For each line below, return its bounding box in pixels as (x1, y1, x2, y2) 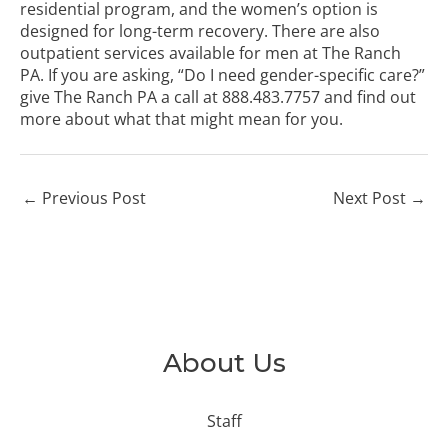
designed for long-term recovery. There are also (20, 19, 380, 42)
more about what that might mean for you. (20, 107, 343, 130)
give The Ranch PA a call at (20, 85, 222, 108)
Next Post (333, 186, 410, 209)
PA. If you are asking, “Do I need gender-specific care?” (20, 63, 425, 86)
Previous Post (38, 186, 146, 209)
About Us (162, 347, 286, 380)
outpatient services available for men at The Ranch (20, 41, 401, 64)
